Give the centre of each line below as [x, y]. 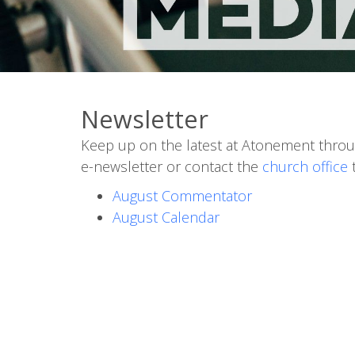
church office [305, 166]
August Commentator [182, 195]
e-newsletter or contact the [172, 166]
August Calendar [166, 217]
